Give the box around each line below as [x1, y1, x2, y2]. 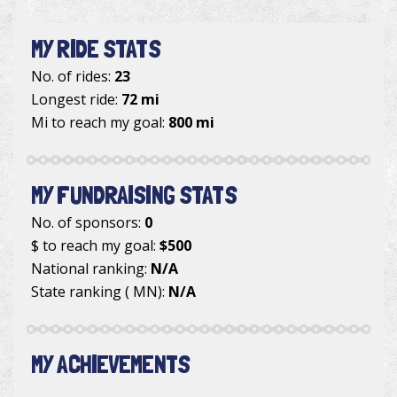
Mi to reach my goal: [31, 113, 168, 133]
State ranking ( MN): [31, 282, 168, 302]
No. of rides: [31, 66, 114, 87]
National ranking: [31, 259, 151, 279]
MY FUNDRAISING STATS [31, 180, 237, 211]
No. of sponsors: [31, 213, 144, 233]
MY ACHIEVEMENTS [31, 349, 191, 380]
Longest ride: [31, 90, 121, 110]
